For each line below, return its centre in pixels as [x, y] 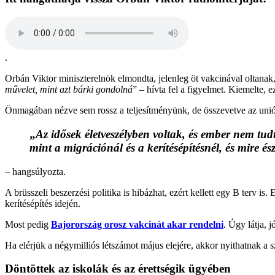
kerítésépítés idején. [43, 203]
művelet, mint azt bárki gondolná [69, 90]
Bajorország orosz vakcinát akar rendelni [137, 224]
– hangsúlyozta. [35, 171]
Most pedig [28, 224]
